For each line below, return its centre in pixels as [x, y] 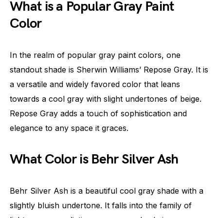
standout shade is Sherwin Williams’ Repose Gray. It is [109, 69]
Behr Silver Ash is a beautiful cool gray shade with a [107, 191]
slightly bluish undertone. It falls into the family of [101, 205]
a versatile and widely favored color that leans [95, 84]
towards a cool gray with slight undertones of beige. [106, 99]
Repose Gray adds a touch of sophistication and [98, 113]
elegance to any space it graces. [69, 128]
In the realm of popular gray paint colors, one [95, 55]
